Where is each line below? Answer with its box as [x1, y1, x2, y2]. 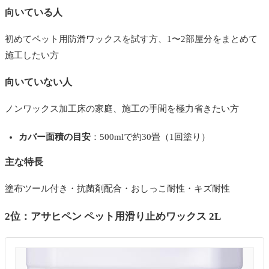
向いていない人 [5, 76, 72, 87]
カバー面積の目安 [18, 131, 91, 142]
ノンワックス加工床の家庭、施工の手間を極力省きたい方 [5, 103, 239, 113]
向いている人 [5, 7, 62, 17]
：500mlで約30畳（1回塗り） [90, 131, 210, 142]
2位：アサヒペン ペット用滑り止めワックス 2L [5, 210, 221, 222]
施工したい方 [5, 50, 59, 60]
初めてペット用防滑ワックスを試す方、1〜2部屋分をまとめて [5, 34, 258, 44]
